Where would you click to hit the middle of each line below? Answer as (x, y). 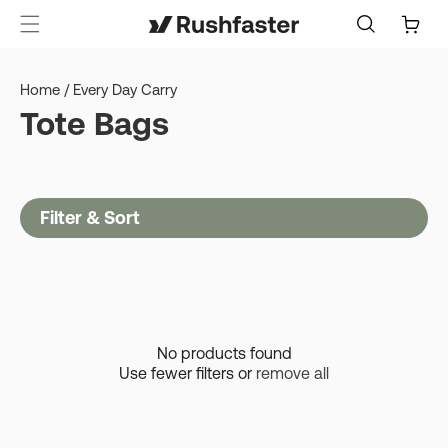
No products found (224, 353)
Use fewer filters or (187, 373)
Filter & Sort (90, 217)
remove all (292, 373)
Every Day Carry (125, 89)
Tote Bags (94, 123)
